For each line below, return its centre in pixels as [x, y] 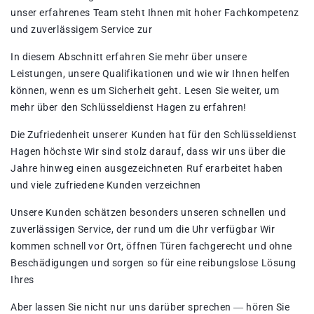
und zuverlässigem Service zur [82, 30]
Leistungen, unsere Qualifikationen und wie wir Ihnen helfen [151, 74]
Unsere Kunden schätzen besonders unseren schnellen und [149, 213]
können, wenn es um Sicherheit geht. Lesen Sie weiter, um [145, 91]
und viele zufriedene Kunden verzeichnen [106, 185]
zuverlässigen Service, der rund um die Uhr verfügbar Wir [143, 230]
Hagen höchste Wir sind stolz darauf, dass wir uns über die [148, 152]
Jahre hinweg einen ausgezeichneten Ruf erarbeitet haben [147, 169]
